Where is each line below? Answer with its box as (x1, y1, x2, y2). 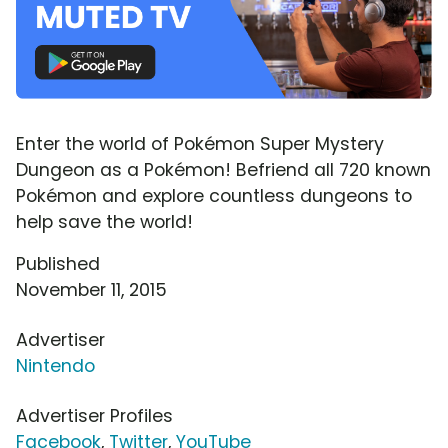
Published (16, 251, 100, 276)
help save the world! (16, 209, 193, 234)
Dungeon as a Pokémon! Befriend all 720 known (16, 157, 431, 182)
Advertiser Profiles (16, 403, 173, 428)
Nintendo (16, 353, 95, 378)
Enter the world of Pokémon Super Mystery (16, 131, 384, 156)
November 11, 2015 (16, 277, 167, 302)
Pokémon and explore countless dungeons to (16, 183, 412, 208)
